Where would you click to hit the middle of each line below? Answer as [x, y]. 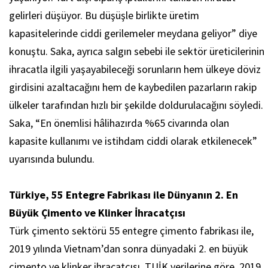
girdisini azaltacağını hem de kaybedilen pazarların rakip [133, 87]
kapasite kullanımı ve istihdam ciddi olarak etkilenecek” [133, 141]
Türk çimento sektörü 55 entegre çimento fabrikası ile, [131, 231]
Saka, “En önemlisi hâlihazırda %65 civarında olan [119, 123]
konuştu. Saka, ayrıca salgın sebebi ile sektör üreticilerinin [137, 51]
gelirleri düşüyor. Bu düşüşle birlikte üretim [104, 16]
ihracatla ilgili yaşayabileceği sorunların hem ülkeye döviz [135, 69]
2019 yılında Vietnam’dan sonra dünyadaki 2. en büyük [129, 249]
